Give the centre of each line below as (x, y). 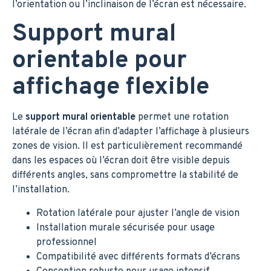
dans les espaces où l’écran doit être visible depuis (121, 161)
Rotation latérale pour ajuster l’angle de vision (138, 213)
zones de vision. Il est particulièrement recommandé (127, 146)
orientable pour (100, 61)
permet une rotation (182, 117)
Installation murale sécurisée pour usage (126, 228)
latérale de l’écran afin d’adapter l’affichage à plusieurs (131, 132)
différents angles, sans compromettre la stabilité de (125, 175)
